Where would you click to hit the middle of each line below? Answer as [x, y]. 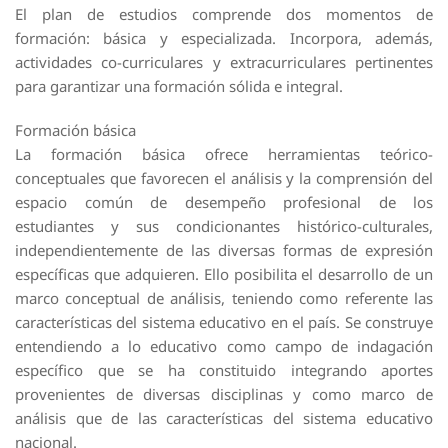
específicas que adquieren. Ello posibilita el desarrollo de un [224, 274]
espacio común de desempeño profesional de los [224, 202]
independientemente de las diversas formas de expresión [224, 250]
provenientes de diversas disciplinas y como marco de [224, 394]
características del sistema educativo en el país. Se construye [224, 322]
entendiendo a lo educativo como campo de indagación [224, 346]
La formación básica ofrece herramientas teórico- [224, 154]
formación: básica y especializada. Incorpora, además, [224, 38]
